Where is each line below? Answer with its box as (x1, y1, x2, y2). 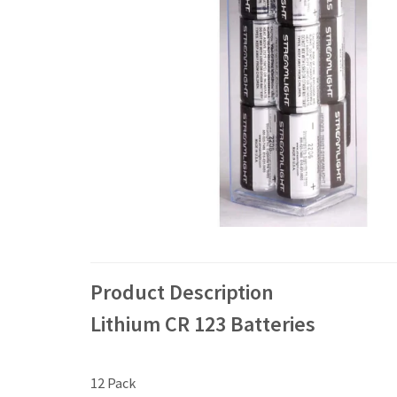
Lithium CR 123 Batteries (90, 309, 315, 338)
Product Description (90, 277, 274, 306)
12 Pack (90, 373, 136, 392)
